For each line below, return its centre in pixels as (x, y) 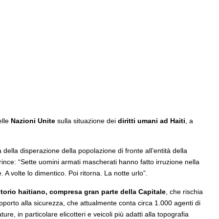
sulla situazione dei (86, 121)
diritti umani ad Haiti (151, 121)
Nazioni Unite (33, 121)
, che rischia (184, 192)
